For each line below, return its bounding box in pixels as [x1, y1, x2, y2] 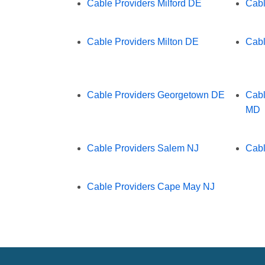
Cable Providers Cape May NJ [87, 181, 215, 192]
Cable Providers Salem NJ [87, 143, 199, 153]
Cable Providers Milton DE [87, 36, 199, 47]
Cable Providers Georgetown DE [87, 89, 225, 100]
